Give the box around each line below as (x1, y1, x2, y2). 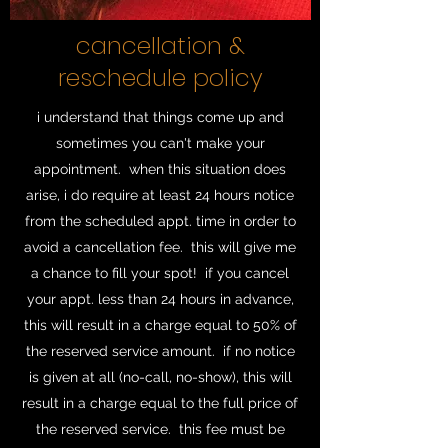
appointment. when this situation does (34, 161, 286, 177)
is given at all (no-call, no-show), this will (28, 369, 292, 385)
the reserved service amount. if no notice (25, 343, 295, 359)
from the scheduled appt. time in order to (24, 213, 296, 229)
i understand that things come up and (36, 109, 284, 125)
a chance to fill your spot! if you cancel (31, 265, 289, 281)
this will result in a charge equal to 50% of (23, 317, 297, 333)
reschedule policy (57, 61, 263, 94)
